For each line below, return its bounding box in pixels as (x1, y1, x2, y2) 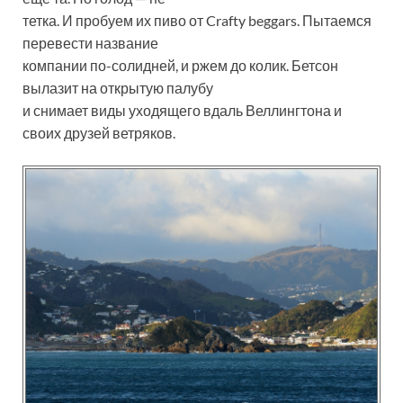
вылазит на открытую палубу (22, 79, 213, 97)
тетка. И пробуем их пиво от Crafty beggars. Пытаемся (22, 12, 372, 30)
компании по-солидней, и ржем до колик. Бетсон (22, 57, 338, 75)
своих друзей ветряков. (22, 124, 175, 142)
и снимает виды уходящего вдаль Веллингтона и (22, 102, 342, 120)
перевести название (22, 34, 158, 52)
